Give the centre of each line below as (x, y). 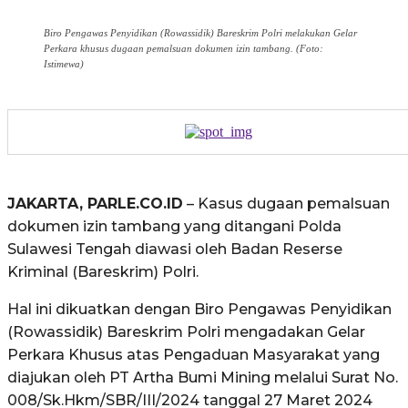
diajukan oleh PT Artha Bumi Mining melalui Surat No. (203, 377)
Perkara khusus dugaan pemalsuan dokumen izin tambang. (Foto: (184, 48)
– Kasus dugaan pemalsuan (286, 203)
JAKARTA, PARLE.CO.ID (95, 203)
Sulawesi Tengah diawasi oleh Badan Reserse (175, 249)
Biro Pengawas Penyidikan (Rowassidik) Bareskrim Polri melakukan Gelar (200, 32)
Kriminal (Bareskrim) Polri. (103, 271)
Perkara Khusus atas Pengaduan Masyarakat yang (194, 354)
